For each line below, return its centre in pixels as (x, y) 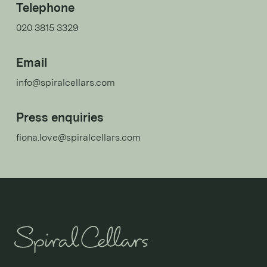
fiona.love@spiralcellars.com (78, 137)
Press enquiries (60, 117)
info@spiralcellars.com (66, 83)
